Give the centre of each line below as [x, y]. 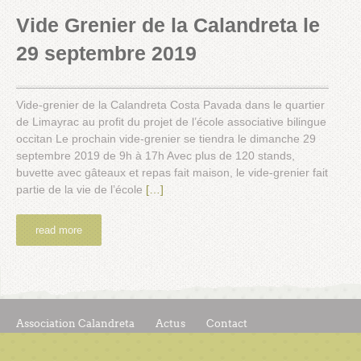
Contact [227, 324]
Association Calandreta [75, 324]
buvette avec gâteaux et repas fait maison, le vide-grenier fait [172, 173]
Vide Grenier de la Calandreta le [168, 25]
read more [59, 230]
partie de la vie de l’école [81, 190]
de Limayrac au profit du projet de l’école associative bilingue [171, 122]
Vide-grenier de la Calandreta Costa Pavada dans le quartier [170, 105]
